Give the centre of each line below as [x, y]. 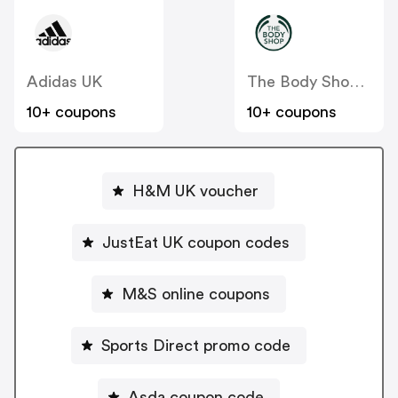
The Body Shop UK [357, 82]
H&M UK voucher [195, 191]
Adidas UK [64, 82]
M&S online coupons [195, 294]
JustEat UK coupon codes [195, 242]
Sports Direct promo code [247, 345]
